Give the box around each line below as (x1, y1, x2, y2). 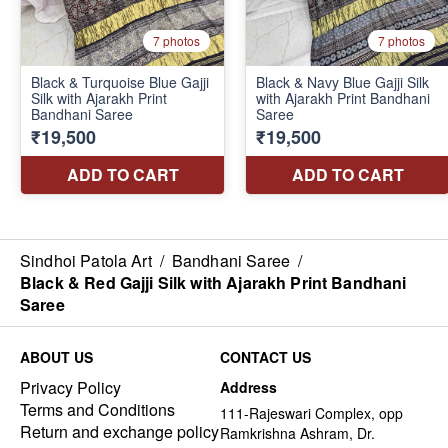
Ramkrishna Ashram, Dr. (220, 422, 375, 443)
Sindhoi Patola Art (20, 248, 152, 272)
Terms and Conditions (20, 397, 175, 421)
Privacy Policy (20, 375, 121, 399)
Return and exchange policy (20, 419, 219, 443)
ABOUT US (20, 346, 93, 367)
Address (220, 376, 277, 397)
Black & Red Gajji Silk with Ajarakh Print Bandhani (20, 270, 407, 294)
